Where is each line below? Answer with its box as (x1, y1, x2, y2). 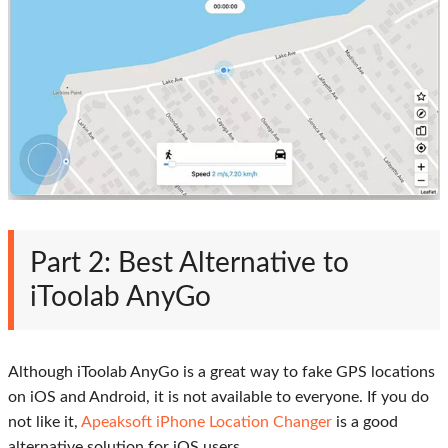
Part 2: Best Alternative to (30, 248, 349, 277)
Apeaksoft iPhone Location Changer (81, 413, 332, 430)
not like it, (8, 413, 81, 430)
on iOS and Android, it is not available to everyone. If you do (8, 388, 429, 405)
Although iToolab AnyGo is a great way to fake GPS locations (8, 363, 435, 380)
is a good (332, 413, 398, 430)
